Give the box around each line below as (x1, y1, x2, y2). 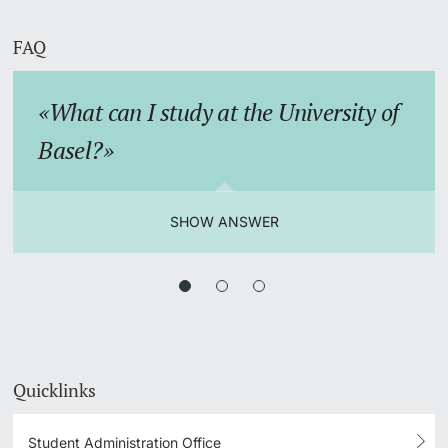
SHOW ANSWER (169, 212, 279, 230)
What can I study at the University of (48, 95, 399, 128)
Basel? (38, 133, 103, 166)
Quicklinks (13, 378, 97, 403)
